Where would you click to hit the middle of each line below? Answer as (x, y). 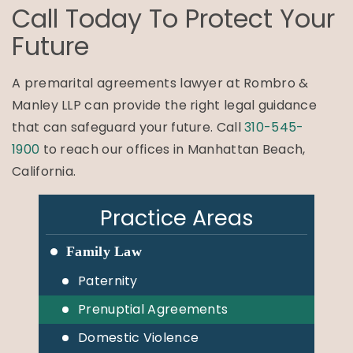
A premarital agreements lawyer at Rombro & (160, 83)
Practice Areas (176, 217)
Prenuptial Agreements (153, 309)
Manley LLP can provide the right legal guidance (165, 105)
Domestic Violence (139, 337)
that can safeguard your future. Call (128, 127)
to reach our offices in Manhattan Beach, (173, 149)
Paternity (108, 281)
